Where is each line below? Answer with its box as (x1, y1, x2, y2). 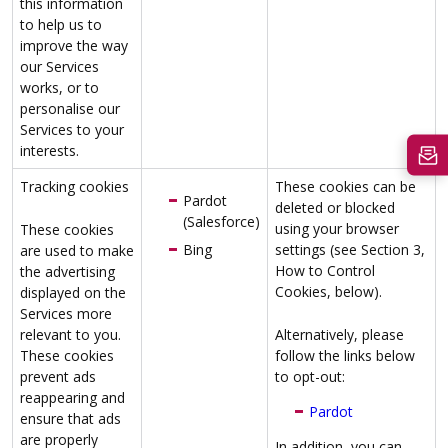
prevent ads (20, 367, 96, 387)
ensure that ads (20, 409, 121, 429)
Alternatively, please (275, 325, 404, 345)
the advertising (20, 262, 115, 282)
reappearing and (20, 388, 125, 408)
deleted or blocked (275, 197, 395, 217)
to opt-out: (275, 367, 345, 387)
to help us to (20, 15, 102, 35)
